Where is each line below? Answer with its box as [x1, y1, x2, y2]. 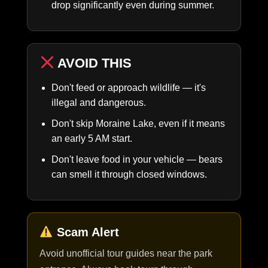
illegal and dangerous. [51, 97, 146, 108]
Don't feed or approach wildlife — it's [51, 82, 206, 93]
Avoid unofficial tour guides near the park [39, 248, 212, 258]
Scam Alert [53, 225, 119, 239]
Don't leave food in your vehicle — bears [51, 154, 223, 165]
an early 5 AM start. [51, 133, 132, 144]
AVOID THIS [54, 55, 132, 71]
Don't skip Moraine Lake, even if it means [51, 118, 225, 129]
